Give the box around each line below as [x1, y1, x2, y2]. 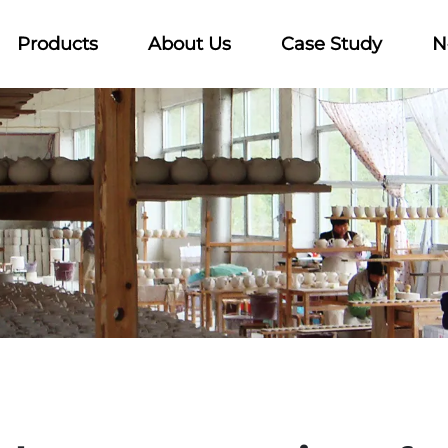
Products [17, 33, 98, 55]
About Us [148, 33, 231, 55]
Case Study [281, 33, 382, 55]
